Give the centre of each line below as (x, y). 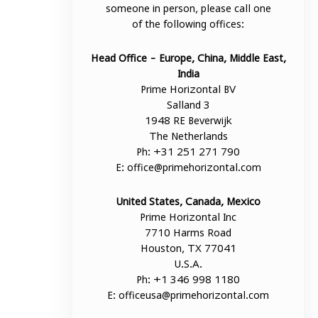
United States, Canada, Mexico (188, 202)
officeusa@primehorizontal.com (194, 295)
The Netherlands (188, 136)
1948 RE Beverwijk (188, 121)
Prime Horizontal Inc (188, 217)
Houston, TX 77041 (188, 248)
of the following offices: (188, 24)
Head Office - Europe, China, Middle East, (188, 58)
